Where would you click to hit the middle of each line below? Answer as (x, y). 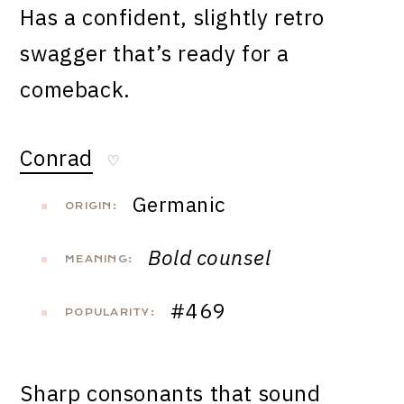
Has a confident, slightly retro (173, 18)
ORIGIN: (91, 207)
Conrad (57, 158)
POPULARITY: (110, 313)
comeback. (75, 90)
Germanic (176, 204)
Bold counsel (210, 257)
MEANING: (99, 260)
